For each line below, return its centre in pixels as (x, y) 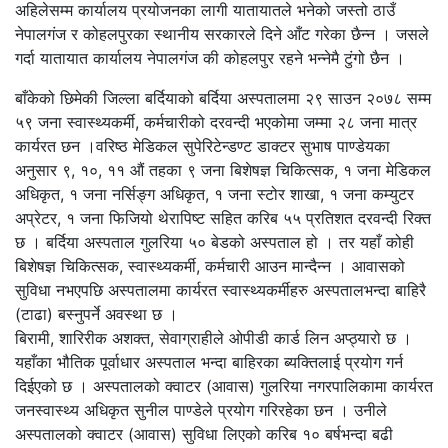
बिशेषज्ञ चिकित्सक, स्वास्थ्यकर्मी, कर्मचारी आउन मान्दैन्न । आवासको (210, 265)
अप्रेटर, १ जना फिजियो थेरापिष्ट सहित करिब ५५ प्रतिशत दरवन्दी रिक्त (223, 217)
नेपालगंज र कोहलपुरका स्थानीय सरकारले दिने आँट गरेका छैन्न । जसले (222, 33)
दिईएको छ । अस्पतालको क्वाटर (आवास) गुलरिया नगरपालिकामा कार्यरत (224, 385)
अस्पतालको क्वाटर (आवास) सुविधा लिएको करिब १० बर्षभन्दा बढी (204, 433)
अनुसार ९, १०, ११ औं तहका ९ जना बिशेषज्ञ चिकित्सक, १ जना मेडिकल (223, 169)
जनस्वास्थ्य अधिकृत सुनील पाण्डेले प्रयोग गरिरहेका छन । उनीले (201, 409)
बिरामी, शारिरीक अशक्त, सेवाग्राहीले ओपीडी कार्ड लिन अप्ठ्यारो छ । (213, 337)
